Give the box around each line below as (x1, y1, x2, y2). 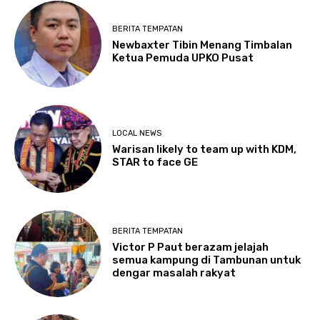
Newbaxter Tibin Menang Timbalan (112, 38, 293, 51)
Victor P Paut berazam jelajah (112, 241, 269, 254)
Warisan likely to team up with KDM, (112, 142, 297, 156)
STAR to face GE (112, 155, 199, 169)
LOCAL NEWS (112, 128, 162, 138)
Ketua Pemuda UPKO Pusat (112, 51, 254, 64)
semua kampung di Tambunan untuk (112, 254, 301, 267)
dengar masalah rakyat (112, 266, 236, 280)
